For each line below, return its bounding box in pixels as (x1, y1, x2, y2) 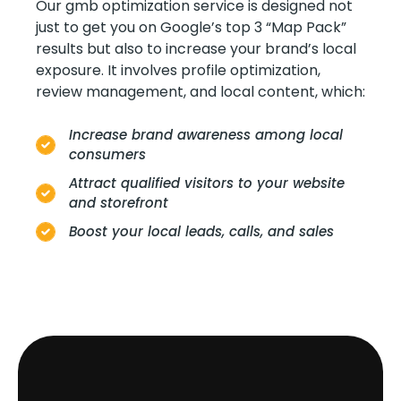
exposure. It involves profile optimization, (36, 59, 320, 81)
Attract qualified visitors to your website (69, 174, 345, 193)
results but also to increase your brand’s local (36, 38, 356, 59)
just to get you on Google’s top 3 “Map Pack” (36, 16, 346, 38)
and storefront (69, 193, 168, 213)
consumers (69, 145, 146, 165)
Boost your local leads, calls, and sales (69, 222, 334, 242)
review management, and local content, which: (36, 81, 365, 102)
